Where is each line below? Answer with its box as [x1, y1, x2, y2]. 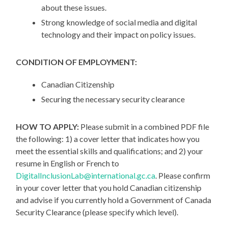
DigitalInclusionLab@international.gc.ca [16, 170, 156, 181]
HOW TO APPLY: [16, 122, 79, 132]
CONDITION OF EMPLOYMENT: [16, 57, 137, 67]
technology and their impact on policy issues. [41, 30, 196, 40]
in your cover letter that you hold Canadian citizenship [16, 183, 202, 193]
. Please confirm [155, 170, 211, 181]
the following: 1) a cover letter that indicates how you [16, 134, 200, 144]
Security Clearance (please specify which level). [16, 207, 179, 217]
